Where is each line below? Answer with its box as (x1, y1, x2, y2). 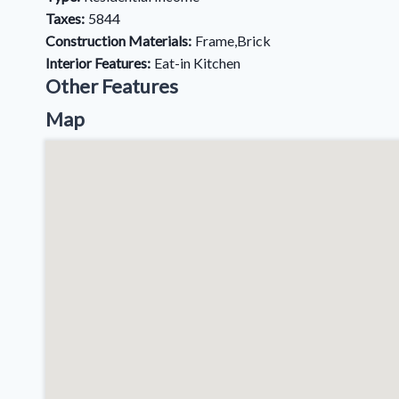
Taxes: (45, 10, 85, 27)
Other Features (45, 74, 178, 98)
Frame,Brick (195, 32, 271, 49)
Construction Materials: (45, 32, 191, 49)
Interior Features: (45, 54, 151, 71)
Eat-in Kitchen (154, 54, 240, 71)
